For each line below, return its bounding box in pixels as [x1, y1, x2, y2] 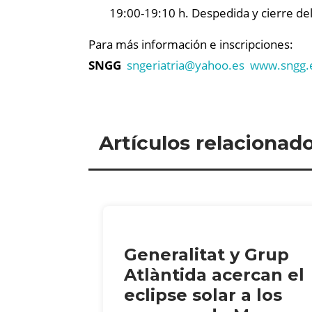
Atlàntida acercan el [124, 264, 304, 285]
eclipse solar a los [124, 284, 282, 305]
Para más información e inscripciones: [88, 36, 293, 52]
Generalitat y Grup [124, 244, 289, 265]
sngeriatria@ [127, 57, 195, 73]
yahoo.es [195, 57, 244, 73]
